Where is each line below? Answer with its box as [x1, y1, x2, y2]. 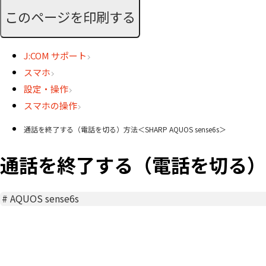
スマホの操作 [24, 99, 77, 112]
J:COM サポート [24, 49, 87, 62]
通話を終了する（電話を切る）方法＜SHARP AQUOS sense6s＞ [24, 124, 226, 135]
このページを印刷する [5, 7, 135, 26]
